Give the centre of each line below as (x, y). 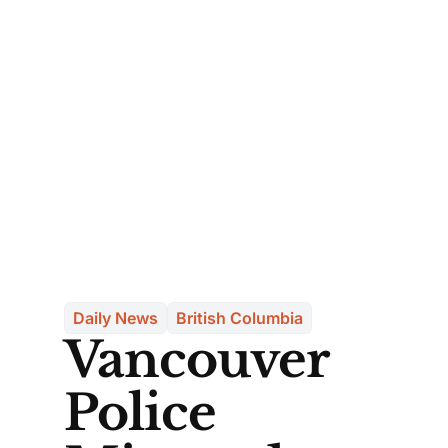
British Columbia (239, 317)
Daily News (115, 317)
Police (140, 413)
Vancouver (196, 360)
